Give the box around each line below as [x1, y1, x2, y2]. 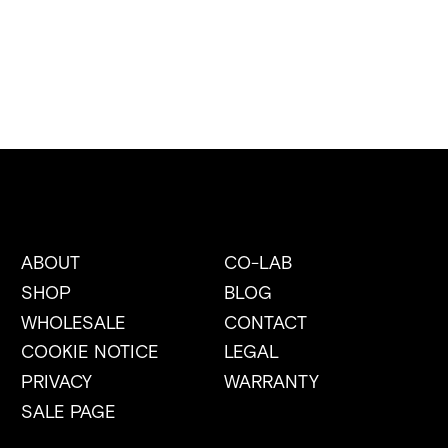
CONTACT [223, 310, 307, 333]
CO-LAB [223, 250, 292, 273]
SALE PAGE [21, 400, 117, 423]
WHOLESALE [21, 310, 127, 333]
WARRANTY [223, 370, 319, 393]
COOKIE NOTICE [21, 340, 160, 363]
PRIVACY [21, 370, 93, 393]
